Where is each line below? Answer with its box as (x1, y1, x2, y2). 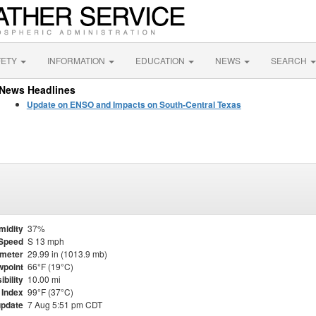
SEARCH (271, 54, 309, 66)
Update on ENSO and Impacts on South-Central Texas (26, 98, 241, 111)
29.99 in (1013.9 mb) (28, 248, 107, 260)
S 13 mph (28, 235, 64, 247)
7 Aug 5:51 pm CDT (28, 298, 102, 310)
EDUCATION (135, 54, 187, 66)
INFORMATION (47, 54, 107, 66)
